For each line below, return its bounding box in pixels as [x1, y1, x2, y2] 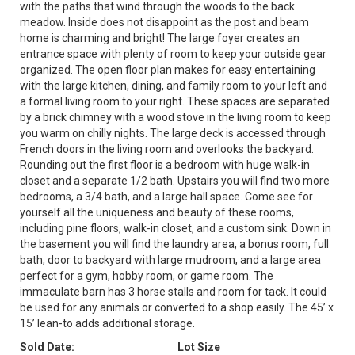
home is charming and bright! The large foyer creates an [20, 32, 300, 44]
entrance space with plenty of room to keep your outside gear [20, 48, 326, 60]
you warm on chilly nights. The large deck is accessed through [20, 127, 326, 139]
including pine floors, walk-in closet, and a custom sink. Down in [20, 222, 331, 235]
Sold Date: [20, 341, 74, 353]
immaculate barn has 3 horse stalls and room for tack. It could [20, 285, 326, 298]
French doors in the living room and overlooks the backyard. [20, 143, 314, 155]
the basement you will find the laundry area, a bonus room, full [20, 238, 329, 250]
